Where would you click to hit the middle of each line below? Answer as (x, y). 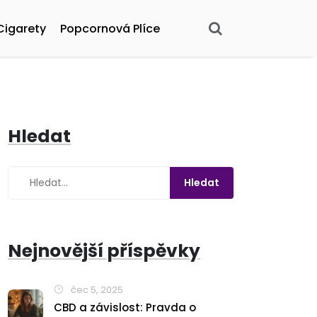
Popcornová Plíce (110, 28)
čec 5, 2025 (96, 290)
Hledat (39, 136)
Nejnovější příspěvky (104, 251)
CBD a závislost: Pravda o (125, 307)
